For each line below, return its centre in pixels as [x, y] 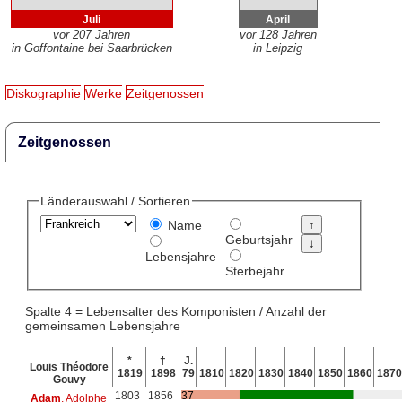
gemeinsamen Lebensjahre [102, 325]
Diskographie [44, 94]
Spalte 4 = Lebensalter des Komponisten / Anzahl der [175, 311]
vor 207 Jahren [92, 35]
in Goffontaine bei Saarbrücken [92, 48]
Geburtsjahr [258, 240]
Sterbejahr [254, 271]
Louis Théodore [70, 367]
